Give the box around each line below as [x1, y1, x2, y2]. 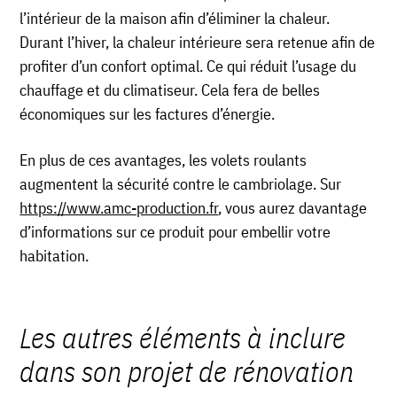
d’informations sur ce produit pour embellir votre [19, 222, 331, 243]
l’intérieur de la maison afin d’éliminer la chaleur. [19, 8, 331, 29]
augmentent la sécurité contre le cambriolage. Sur [19, 174, 342, 195]
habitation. [19, 245, 90, 267]
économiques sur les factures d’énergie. [19, 104, 276, 125]
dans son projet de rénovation [19, 353, 354, 391]
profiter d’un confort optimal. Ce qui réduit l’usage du [19, 56, 357, 77]
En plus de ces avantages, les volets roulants [19, 150, 307, 171]
